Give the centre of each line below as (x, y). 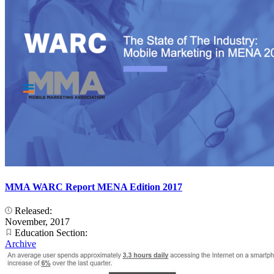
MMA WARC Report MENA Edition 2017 (94, 187)
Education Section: (51, 233)
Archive (20, 244)
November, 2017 (37, 222)
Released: (33, 211)
